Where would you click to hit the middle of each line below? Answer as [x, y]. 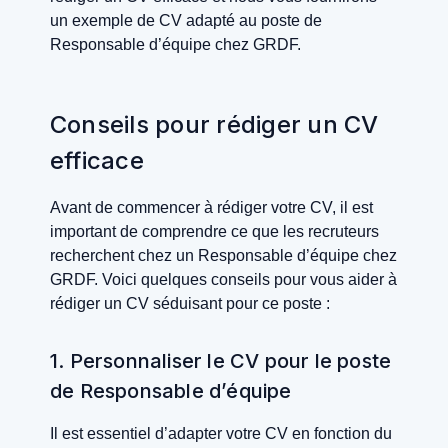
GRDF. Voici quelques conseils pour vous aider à [223, 280]
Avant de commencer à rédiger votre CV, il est [211, 208]
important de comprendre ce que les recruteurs [214, 232]
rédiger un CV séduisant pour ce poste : [190, 304]
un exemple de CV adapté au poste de [186, 21]
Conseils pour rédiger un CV [214, 125]
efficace [97, 161]
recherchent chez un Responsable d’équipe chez [223, 256]
